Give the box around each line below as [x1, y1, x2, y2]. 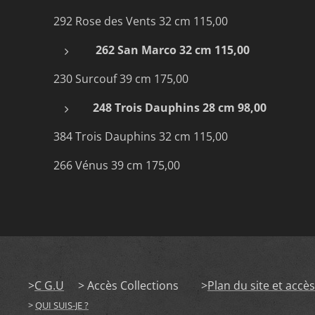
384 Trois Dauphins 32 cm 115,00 [51, 128, 231, 144]
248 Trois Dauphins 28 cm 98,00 [93, 99, 269, 115]
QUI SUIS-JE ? [35, 299, 89, 311]
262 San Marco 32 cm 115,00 [96, 41, 252, 58]
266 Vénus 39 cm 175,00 [51, 157, 200, 173]
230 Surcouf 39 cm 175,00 [51, 70, 188, 86]
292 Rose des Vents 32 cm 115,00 [51, 13, 231, 29]
